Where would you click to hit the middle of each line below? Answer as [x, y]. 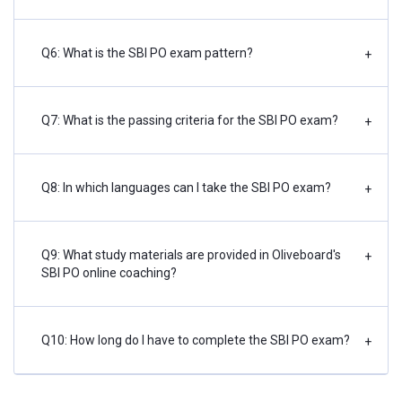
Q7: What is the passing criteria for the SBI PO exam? [190, 121]
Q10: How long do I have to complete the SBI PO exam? [196, 341]
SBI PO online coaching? [109, 273]
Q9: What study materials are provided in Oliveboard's [191, 255]
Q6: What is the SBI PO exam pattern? [147, 53]
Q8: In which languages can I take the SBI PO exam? [186, 188]
